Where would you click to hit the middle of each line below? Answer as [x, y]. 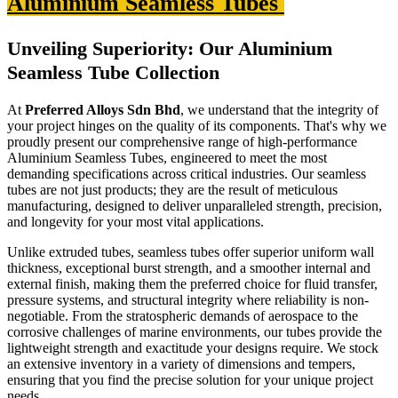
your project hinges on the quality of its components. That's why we [197, 126]
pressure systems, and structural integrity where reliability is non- [188, 300]
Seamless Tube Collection [113, 73]
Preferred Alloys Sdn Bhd [103, 110]
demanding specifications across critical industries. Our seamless [187, 174]
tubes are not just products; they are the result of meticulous [172, 190]
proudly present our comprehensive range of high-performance [182, 142]
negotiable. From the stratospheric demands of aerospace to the [183, 316]
